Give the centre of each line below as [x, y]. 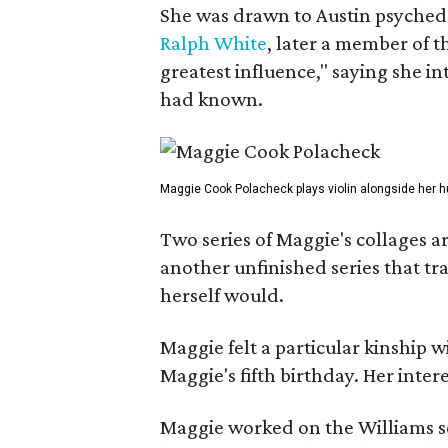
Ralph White [213, 43]
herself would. [222, 295]
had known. [211, 99]
